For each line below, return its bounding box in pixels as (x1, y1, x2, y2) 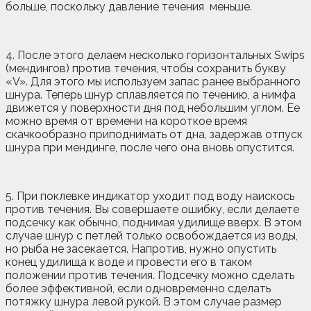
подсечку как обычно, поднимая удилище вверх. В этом (6, 215, 301, 229)
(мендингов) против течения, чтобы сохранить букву (6, 61, 286, 75)
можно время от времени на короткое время (6, 114, 247, 128)
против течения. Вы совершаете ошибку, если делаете (6, 202, 299, 216)
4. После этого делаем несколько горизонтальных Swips (6, 48, 305, 62)
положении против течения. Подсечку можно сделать (6, 268, 294, 282)
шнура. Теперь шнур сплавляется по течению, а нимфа (6, 87, 296, 101)
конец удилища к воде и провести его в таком (6, 255, 252, 269)
